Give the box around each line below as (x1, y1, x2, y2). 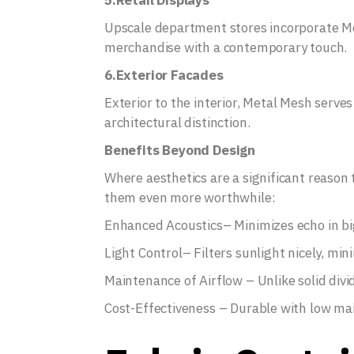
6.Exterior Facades (104, 66, 224, 84)
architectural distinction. (104, 114, 250, 131)
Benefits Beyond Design (104, 141, 256, 159)
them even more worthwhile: (104, 189, 276, 206)
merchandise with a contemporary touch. (104, 39, 348, 56)
